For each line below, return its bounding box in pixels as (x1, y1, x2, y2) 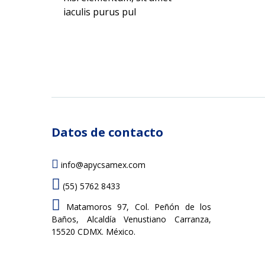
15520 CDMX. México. (51, 226, 135, 238)
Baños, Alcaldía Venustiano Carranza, (51, 214, 211, 225)
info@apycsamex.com (59, 159, 146, 170)
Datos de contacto (51, 124, 163, 140)
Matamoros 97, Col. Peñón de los (60, 201, 211, 213)
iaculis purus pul (63, 5, 136, 18)
